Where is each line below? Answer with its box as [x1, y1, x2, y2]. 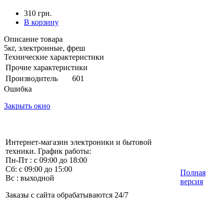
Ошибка [4, 84, 32, 93]
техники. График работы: [5, 146, 91, 155]
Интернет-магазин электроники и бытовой [5, 137, 152, 146]
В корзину [24, 17, 59, 26]
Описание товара [4, 34, 63, 43]
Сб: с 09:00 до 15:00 [5, 164, 72, 173]
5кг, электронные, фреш [4, 43, 85, 52]
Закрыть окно [4, 101, 50, 110]
